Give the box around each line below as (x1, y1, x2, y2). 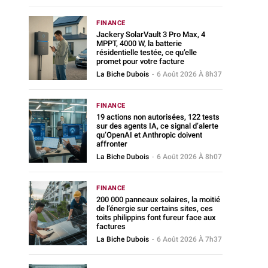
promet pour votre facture (96, 56, 185, 66)
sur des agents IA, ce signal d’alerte (96, 121, 219, 130)
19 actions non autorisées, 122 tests (96, 112, 220, 121)
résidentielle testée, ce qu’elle (96, 47, 197, 57)
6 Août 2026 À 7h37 (157, 234, 223, 243)
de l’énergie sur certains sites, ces (96, 203, 214, 213)
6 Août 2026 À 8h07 (157, 152, 223, 161)
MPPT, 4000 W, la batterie (96, 38, 182, 48)
